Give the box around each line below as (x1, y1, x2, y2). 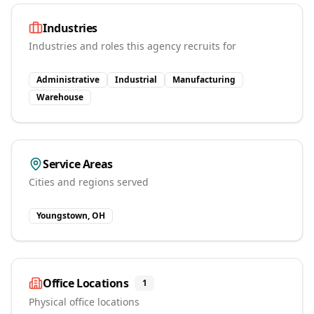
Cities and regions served (29, 175, 149, 189)
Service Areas (43, 156, 113, 172)
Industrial (115, 74, 157, 86)
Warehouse (36, 91, 83, 103)
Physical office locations (29, 295, 139, 308)
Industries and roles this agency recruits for (29, 39, 236, 53)
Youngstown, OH (36, 210, 105, 221)
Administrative (36, 74, 100, 86)
